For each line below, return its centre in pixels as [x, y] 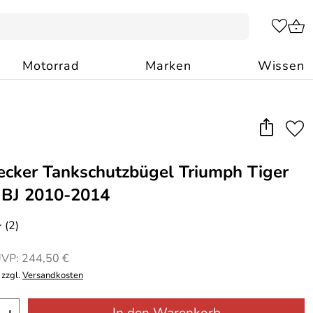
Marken [168, 66]
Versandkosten [53, 275]
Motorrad [51, 66]
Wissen [281, 66]
